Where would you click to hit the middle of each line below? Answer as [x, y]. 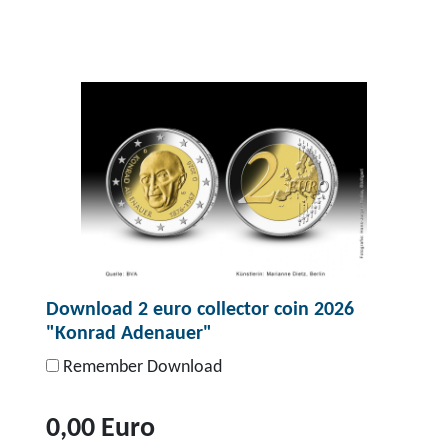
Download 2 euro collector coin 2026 [200, 310]
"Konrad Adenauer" [129, 334]
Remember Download [140, 368]
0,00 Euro [100, 429]
